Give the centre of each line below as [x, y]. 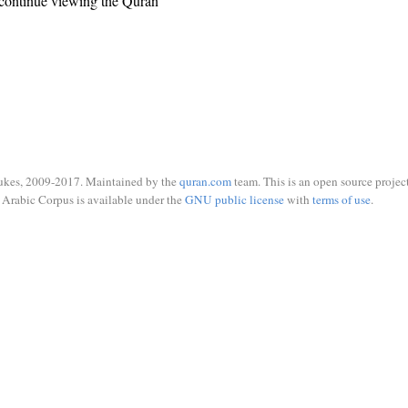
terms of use [341, 199]
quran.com [205, 181]
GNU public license [234, 199]
